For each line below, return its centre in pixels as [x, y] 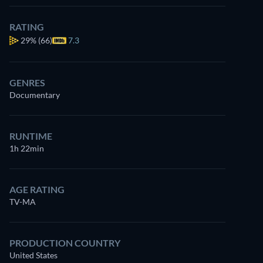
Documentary [35, 95]
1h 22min [27, 148]
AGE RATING [37, 189]
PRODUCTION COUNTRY [65, 243]
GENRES [27, 82]
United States [33, 255]
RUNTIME [31, 136]
